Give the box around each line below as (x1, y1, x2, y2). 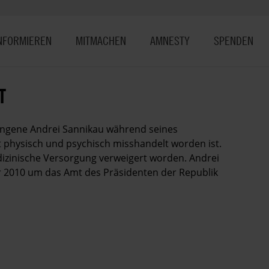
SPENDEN (214, 33, 253, 48)
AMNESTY (150, 33, 190, 48)
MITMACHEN (76, 33, 126, 48)
